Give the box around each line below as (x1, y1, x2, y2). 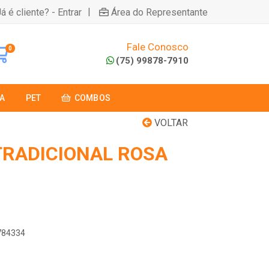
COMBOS (74, 93, 111, 103)
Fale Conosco (126, 40, 189, 53)
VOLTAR (152, 117, 188, 128)
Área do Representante (111, 6, 208, 18)
